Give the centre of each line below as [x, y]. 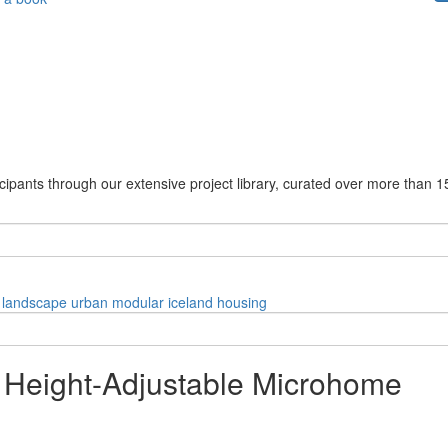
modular [138, 301]
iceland [190, 301]
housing [242, 301]
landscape [34, 301]
